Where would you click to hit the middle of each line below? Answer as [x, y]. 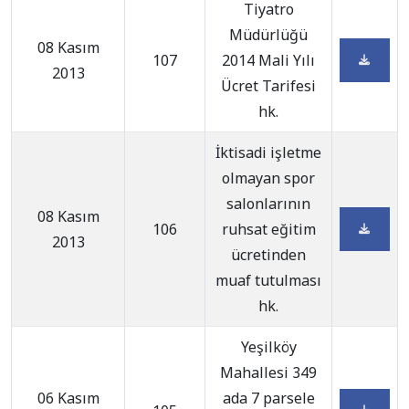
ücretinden [268, 255]
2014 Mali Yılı [268, 60]
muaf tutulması [268, 280]
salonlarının [268, 204]
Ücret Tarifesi [268, 86]
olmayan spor [268, 178]
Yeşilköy [268, 347]
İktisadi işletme [268, 152]
